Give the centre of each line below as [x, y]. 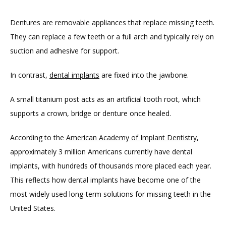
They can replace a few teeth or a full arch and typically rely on [112, 36]
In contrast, [30, 75]
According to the [38, 137]
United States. [33, 208]
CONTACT [55, 165]
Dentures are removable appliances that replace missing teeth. [112, 22]
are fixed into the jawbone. [144, 75]
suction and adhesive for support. [65, 50]
